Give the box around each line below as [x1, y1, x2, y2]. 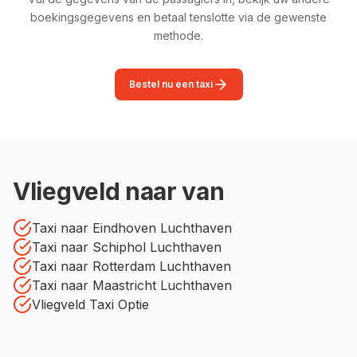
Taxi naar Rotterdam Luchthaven [32, 257, 231, 274]
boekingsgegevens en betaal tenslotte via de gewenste [30, 10, 327, 24]
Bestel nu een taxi [128, 77, 213, 90]
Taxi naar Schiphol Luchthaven [32, 238, 222, 255]
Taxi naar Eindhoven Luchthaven [32, 219, 232, 236]
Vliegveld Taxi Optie [32, 296, 149, 312]
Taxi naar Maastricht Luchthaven [32, 277, 232, 293]
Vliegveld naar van [13, 176, 225, 206]
